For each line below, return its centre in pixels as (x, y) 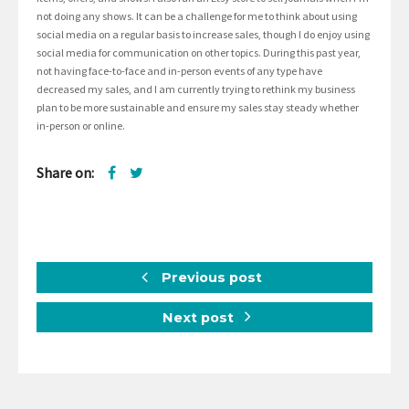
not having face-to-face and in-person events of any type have (179, 71)
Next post (200, 317)
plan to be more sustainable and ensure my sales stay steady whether (198, 108)
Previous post (210, 278)
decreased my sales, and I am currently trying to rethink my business (196, 89)
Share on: (65, 173)
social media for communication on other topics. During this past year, (199, 53)
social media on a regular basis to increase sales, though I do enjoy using (203, 35)
